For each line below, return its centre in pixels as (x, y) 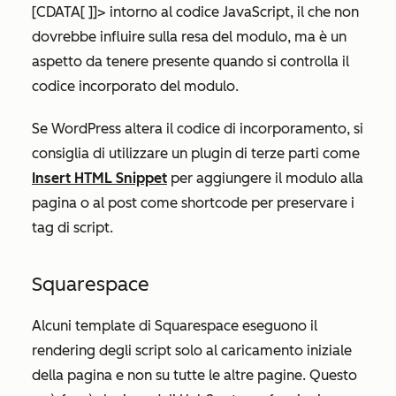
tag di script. (72, 227)
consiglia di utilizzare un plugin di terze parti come (196, 153)
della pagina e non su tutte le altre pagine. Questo (194, 375)
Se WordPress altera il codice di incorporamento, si (198, 128)
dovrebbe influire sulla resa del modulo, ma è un (189, 36)
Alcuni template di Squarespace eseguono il (175, 325)
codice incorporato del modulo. (135, 86)
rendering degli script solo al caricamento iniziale (192, 350)
